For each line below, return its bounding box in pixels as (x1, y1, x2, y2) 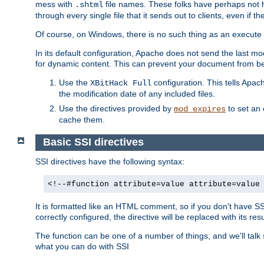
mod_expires (174, 104, 226, 114)
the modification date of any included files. (59, 89, 215, 99)
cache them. (59, 115, 105, 125)
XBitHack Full (90, 78, 151, 88)
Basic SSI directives (42, 136, 147, 148)
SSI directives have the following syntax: (35, 156, 184, 166)
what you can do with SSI (35, 241, 129, 251)
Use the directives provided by (59, 104, 174, 114)
